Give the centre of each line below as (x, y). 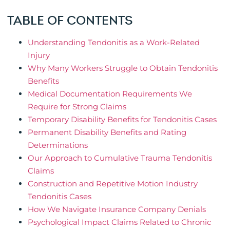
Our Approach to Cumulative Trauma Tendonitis (120, 158)
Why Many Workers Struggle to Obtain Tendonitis (123, 68)
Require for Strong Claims (77, 107)
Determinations (58, 145)
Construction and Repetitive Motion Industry (113, 184)
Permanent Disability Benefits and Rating (107, 132)
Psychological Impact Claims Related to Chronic (119, 222)
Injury (39, 55)
